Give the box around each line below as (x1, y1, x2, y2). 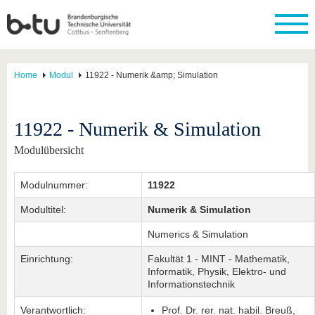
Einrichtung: (20, 253, 73, 264)
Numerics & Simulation (148, 229, 248, 240)
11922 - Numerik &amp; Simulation (85, 70, 218, 80)
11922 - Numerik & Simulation (14, 118, 261, 140)
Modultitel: (20, 204, 66, 215)
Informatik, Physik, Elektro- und (148, 266, 286, 277)
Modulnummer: (20, 179, 88, 191)
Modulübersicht (14, 144, 84, 156)
